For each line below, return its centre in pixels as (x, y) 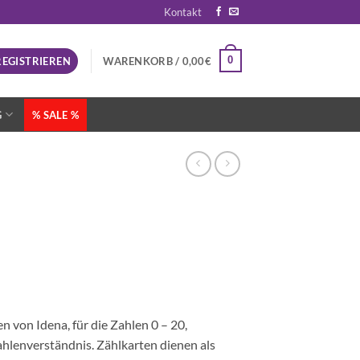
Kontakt (183, 12)
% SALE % (56, 115)
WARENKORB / (143, 61)
